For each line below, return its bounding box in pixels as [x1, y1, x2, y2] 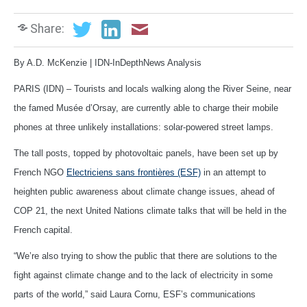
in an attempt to [201, 167, 266, 177]
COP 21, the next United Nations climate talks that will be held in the [14, 205, 286, 216]
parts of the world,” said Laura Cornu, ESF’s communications [14, 288, 256, 299]
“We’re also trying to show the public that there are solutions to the [14, 250, 277, 261]
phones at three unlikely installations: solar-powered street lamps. [14, 121, 273, 132]
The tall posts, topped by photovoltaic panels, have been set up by [14, 147, 278, 158]
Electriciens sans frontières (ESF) [66, 167, 201, 177]
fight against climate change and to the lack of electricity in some [14, 269, 273, 280]
